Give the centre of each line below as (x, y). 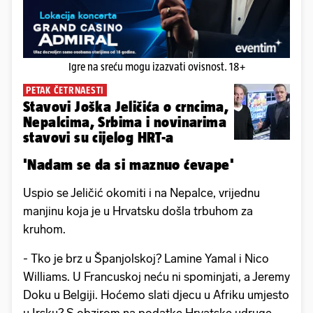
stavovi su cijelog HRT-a (99, 137)
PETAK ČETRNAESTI (65, 90)
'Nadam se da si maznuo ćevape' (129, 164)
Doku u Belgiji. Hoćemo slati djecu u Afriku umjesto (156, 294)
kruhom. (44, 229)
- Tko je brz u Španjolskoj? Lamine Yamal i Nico (146, 258)
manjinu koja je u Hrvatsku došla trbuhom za (138, 211)
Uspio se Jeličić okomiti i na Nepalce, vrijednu (141, 192)
